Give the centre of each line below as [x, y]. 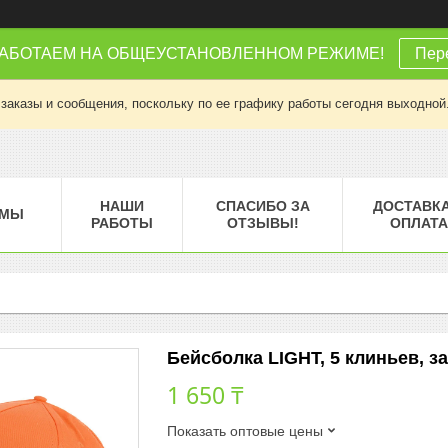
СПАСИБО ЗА [262, 205]
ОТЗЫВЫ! [262, 222]
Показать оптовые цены [245, 430]
